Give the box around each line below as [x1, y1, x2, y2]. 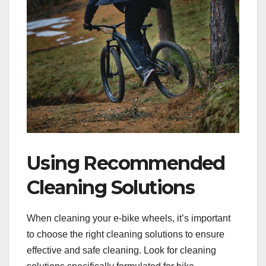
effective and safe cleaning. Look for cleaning [27, 245, 216, 256]
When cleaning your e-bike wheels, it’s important [27, 213, 230, 224]
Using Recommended [27, 151, 225, 175]
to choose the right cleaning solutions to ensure [27, 229, 224, 240]
